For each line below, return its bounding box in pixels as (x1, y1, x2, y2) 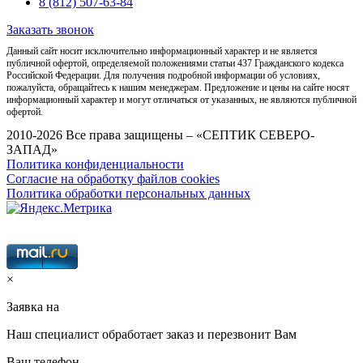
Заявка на (6, 300, 59, 314)
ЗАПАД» (6, 143, 58, 157)
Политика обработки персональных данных (6, 186, 250, 201)
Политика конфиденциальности (6, 157, 184, 172)
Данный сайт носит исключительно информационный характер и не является (6, 45, 318, 58)
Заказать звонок (6, 23, 94, 37)
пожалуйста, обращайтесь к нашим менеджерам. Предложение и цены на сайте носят (6, 82, 349, 94)
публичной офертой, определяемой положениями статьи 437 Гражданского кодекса (6, 58, 344, 70)
